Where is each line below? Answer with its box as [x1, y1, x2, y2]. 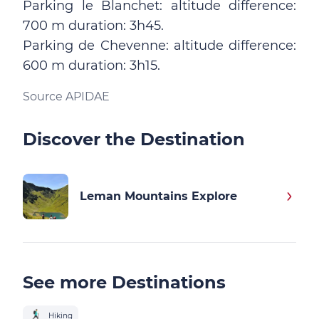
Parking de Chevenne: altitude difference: [23, 38, 296, 53]
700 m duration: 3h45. [23, 18, 164, 33]
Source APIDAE [23, 90, 110, 103]
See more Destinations [23, 272, 226, 293]
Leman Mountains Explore [80, 189, 237, 203]
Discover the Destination [23, 129, 245, 150]
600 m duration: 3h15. [23, 58, 160, 73]
